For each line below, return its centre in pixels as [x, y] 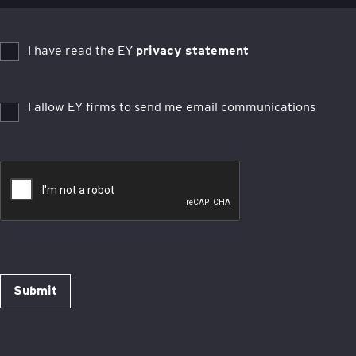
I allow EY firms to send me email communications [172, 107]
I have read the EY [82, 50]
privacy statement [192, 50]
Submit [35, 291]
